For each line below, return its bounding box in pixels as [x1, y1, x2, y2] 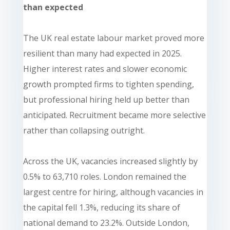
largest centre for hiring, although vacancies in [23, 186, 203, 198]
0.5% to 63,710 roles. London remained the [23, 170, 186, 182]
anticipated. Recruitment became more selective [23, 109, 206, 121]
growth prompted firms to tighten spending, [23, 78, 194, 90]
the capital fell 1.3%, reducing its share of [23, 201, 180, 213]
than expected [23, 1, 83, 13]
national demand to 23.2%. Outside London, [23, 217, 189, 228]
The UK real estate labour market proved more [23, 32, 204, 44]
